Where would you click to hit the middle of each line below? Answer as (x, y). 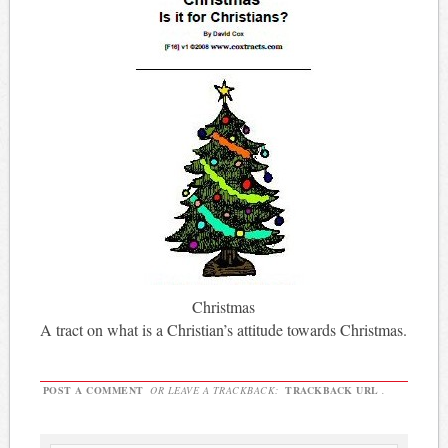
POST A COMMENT (93, 390)
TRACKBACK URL (332, 390)
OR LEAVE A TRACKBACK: (214, 390)
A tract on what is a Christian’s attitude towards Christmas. (223, 330)
